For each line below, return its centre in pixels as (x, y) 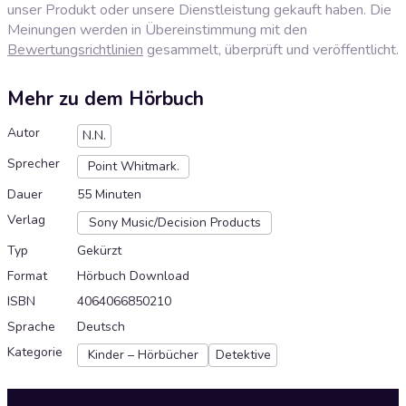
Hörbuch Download (133, 276)
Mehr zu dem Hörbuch (106, 99)
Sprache (31, 327)
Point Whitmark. (133, 167)
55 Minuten (109, 195)
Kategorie (35, 353)
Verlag (26, 220)
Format (27, 276)
